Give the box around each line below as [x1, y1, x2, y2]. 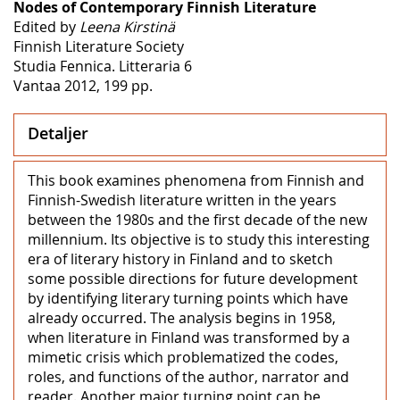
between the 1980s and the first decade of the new [28, 209, 367, 229]
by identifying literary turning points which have [28, 287, 348, 308]
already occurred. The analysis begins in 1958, [28, 307, 336, 328]
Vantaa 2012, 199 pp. [13, 75, 153, 96]
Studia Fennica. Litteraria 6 [13, 55, 192, 76]
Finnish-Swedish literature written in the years [28, 189, 337, 210]
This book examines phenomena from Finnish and [28, 170, 364, 190]
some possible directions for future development [28, 268, 358, 288]
